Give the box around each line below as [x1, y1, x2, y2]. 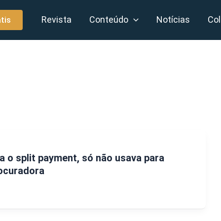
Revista [41, 14, 72, 25]
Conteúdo [89, 14, 129, 25]
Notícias [156, 14, 190, 25]
